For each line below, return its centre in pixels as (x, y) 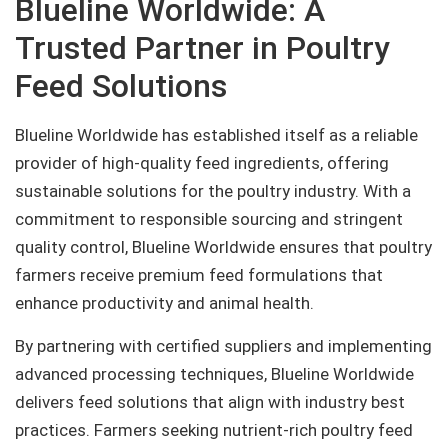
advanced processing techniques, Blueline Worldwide (214, 373)
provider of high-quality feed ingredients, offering (202, 163)
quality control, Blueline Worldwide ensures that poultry (223, 247)
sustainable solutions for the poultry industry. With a (213, 191)
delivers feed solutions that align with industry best (210, 401)
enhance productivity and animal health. (164, 303)
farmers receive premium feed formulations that (199, 275)
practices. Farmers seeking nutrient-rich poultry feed (214, 429)
